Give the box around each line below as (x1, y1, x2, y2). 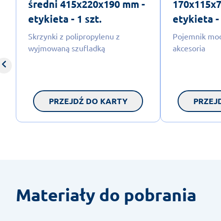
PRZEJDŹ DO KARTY (48, 95, 128, 106)
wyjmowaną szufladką (28, 42, 105, 53)
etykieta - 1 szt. (28, 12, 102, 25)
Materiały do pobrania (16, 184, 196, 205)
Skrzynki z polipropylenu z (28, 31, 120, 41)
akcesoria (173, 42, 206, 53)
